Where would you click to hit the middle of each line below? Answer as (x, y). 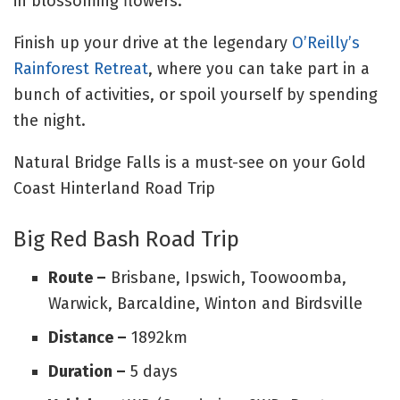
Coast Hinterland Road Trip (114, 189)
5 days (151, 371)
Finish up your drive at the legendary (153, 43)
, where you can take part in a (259, 69)
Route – (77, 277)
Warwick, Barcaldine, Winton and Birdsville (205, 303)
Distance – (87, 337)
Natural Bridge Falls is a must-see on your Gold (190, 163)
